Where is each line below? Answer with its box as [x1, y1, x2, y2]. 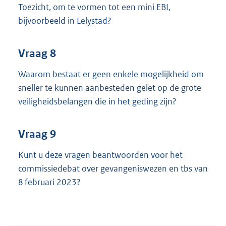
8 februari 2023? [18, 177, 81, 188]
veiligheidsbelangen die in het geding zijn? [18, 95, 177, 107]
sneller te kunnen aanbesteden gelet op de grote [18, 82, 201, 93]
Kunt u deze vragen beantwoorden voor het [18, 149, 183, 161]
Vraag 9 [18, 128, 56, 141]
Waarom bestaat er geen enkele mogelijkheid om [18, 68, 204, 80]
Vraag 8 [18, 47, 56, 60]
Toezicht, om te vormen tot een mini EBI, [18, 1, 171, 13]
